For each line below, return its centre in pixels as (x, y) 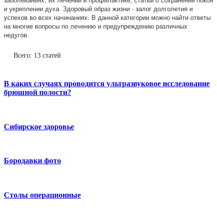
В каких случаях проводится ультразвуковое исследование (107, 84)
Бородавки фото (32, 161)
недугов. (16, 35)
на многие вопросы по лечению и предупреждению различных (96, 26)
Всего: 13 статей (37, 55)
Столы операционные (42, 195)
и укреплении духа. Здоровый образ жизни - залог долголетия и (98, 9)
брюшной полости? (38, 93)
